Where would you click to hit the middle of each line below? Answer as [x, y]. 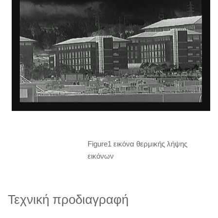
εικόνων [101, 156]
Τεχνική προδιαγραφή [68, 199]
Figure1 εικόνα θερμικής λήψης [138, 144]
